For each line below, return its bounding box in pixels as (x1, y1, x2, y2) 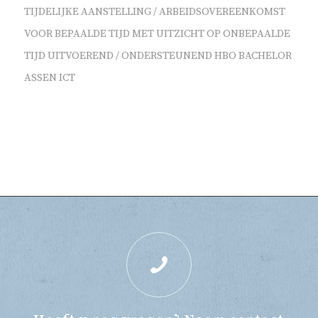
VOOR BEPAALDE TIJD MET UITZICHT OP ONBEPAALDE (23, 27, 290, 40)
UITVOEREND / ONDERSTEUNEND (47, 49, 212, 62)
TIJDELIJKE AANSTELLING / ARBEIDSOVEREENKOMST (23, 5, 285, 18)
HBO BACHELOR (214, 49, 292, 62)
